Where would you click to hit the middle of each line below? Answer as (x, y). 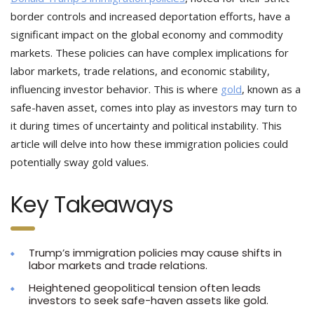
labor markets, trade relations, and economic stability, (140, 71)
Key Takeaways (92, 204)
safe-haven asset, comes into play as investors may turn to (154, 107)
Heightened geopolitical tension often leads (145, 288)
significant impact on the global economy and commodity (147, 34)
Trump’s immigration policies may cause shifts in (155, 253)
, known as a (271, 89)
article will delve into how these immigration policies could (149, 144)
